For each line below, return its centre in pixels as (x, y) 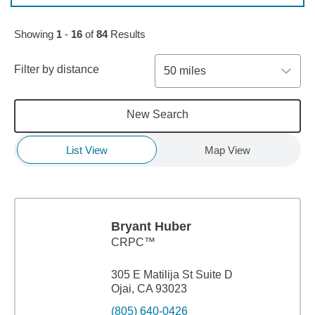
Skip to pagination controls (80, 9)
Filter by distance (57, 69)
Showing (35, 34)
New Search (157, 114)
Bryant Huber (151, 226)
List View (86, 150)
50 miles (185, 71)
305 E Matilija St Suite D (172, 275)
